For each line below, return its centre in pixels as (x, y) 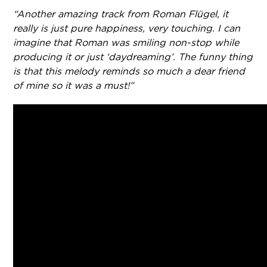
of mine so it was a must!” (74, 85)
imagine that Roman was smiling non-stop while (126, 42)
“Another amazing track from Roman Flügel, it (121, 14)
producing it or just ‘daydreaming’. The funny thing (133, 57)
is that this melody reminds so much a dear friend (129, 71)
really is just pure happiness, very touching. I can (127, 28)
